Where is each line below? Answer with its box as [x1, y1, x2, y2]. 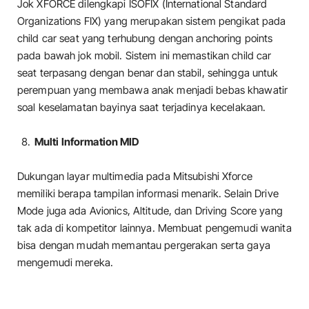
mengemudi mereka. [17, 256, 114, 270]
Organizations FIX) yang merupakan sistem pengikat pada [17, 14, 286, 28]
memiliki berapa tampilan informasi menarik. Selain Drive [17, 187, 279, 201]
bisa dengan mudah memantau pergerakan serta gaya [17, 239, 270, 252]
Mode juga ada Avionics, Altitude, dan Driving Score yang [17, 204, 283, 218]
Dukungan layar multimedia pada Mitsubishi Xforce [17, 170, 252, 183]
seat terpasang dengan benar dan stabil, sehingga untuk [17, 66, 279, 79]
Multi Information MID [34, 135, 140, 149]
